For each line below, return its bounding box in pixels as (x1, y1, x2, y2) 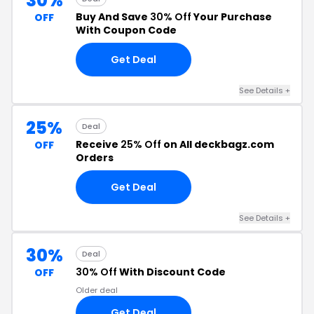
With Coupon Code (76, 23, 177, 37)
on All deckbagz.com (161, 137, 274, 151)
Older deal (76, 285, 118, 296)
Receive (76, 137, 121, 151)
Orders (76, 151, 114, 165)
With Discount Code (117, 265, 226, 279)
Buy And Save (76, 10, 150, 24)
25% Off (121, 137, 161, 151)
